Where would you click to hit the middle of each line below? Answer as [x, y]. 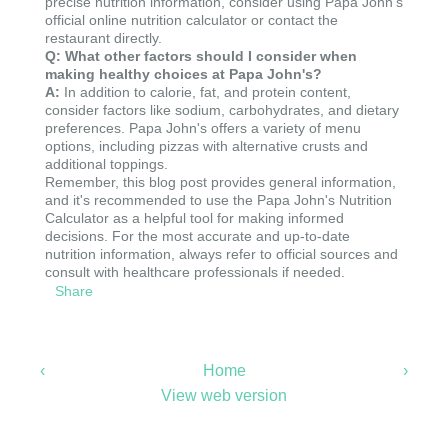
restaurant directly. [103, 38]
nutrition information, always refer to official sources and [221, 254]
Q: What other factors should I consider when [201, 56]
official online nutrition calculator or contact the [191, 20]
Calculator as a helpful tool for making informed [194, 218]
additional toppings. [106, 164]
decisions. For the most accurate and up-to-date [197, 236]
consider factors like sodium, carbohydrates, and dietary [222, 110]
